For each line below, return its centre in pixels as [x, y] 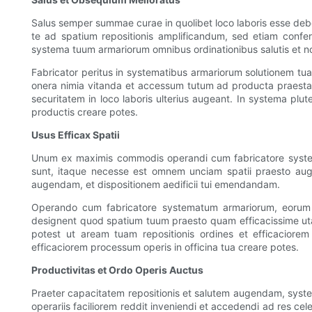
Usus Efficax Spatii [76, 135]
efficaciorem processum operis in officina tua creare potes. [165, 247]
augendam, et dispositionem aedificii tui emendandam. [156, 185]
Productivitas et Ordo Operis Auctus [117, 270]
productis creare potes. [85, 112]
